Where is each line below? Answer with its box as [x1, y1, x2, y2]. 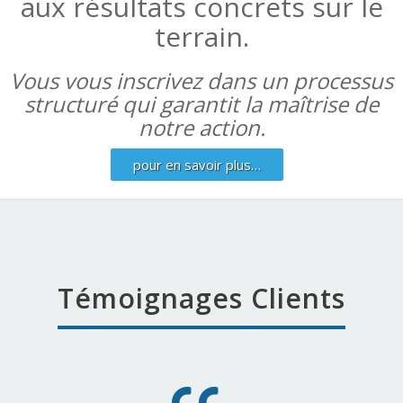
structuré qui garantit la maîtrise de [24, 88, 379, 119]
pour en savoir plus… [133, 155, 261, 174]
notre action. [138, 112, 265, 142]
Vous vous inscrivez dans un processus [10, 65, 393, 95]
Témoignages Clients [58, 279, 345, 317]
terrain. [154, 17, 249, 55]
